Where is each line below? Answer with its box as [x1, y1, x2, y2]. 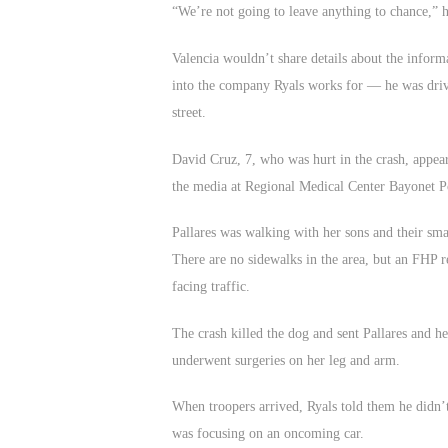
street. [172, 104, 206, 120]
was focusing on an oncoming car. [172, 426, 364, 442]
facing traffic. [172, 279, 250, 295]
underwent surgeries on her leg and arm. [172, 352, 400, 368]
